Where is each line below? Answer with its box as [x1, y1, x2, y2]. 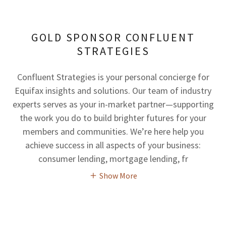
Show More [99, 171, 137, 181]
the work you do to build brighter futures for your [20, 112, 206, 124]
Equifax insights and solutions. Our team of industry [15, 85, 211, 96]
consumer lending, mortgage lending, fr [38, 153, 188, 164]
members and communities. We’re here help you [22, 126, 204, 137]
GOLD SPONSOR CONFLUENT [31, 30, 195, 44]
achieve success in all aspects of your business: [25, 139, 201, 151]
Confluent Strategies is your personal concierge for [17, 71, 209, 83]
